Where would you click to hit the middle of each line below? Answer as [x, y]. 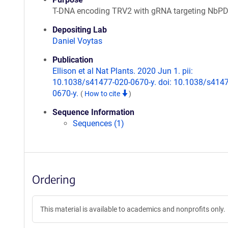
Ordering [54, 179]
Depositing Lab [80, 30]
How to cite [103, 94]
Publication [73, 60]
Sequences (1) [98, 123]
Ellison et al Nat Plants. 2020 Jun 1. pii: [123, 71]
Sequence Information [93, 112]
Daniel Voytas [77, 41]
